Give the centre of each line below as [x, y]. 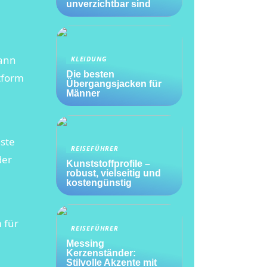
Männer [83, 93]
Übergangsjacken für [114, 84]
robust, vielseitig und [114, 173]
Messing [85, 243]
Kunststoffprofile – [108, 164]
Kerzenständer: [101, 253]
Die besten [90, 74]
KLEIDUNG [89, 59]
